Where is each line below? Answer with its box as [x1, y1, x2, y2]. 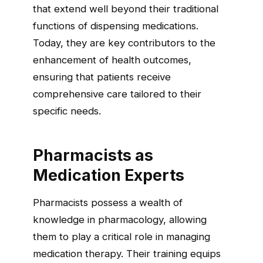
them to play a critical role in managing [33, 231, 210, 243]
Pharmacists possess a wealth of [33, 197, 183, 209]
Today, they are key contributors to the [33, 37, 215, 49]
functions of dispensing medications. [33, 20, 198, 32]
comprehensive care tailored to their [33, 88, 201, 100]
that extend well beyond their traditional [33, 3, 218, 15]
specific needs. [33, 105, 101, 117]
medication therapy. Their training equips [33, 248, 221, 260]
